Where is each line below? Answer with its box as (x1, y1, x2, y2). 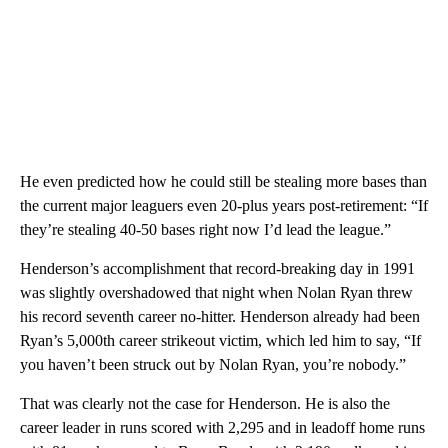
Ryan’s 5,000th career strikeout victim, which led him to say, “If (20, 331, 421, 349)
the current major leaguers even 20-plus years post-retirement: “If (20, 196, 428, 214)
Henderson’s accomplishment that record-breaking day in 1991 (20, 259, 415, 277)
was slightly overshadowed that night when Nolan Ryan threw (20, 283, 413, 301)
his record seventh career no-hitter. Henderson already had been (20, 307, 420, 325)
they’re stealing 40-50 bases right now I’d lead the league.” (20, 220, 391, 238)
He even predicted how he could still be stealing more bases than (20, 172, 427, 190)
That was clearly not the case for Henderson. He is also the (20, 394, 390, 412)
